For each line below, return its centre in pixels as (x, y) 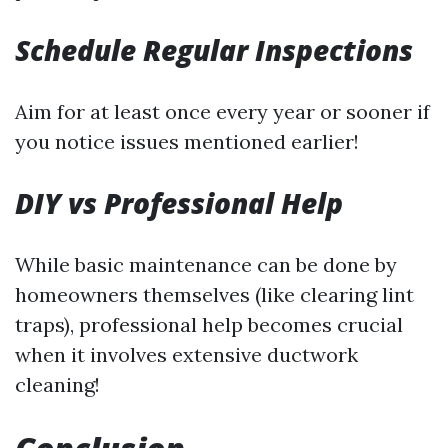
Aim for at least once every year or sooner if (222, 111)
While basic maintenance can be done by (206, 264)
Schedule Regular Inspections (214, 50)
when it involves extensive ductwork (186, 354)
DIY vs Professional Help (179, 203)
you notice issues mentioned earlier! (187, 141)
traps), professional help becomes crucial (209, 324)
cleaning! (57, 384)
